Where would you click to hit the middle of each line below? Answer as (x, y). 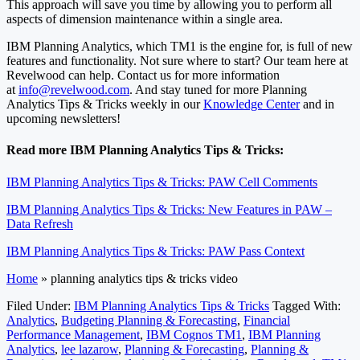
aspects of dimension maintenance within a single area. (145, 19)
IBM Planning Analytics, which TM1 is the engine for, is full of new (180, 47)
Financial (267, 320)
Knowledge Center (252, 104)
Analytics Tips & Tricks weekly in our (105, 104)
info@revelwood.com (74, 90)
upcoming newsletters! (63, 119)
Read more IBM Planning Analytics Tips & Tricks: (145, 150)
